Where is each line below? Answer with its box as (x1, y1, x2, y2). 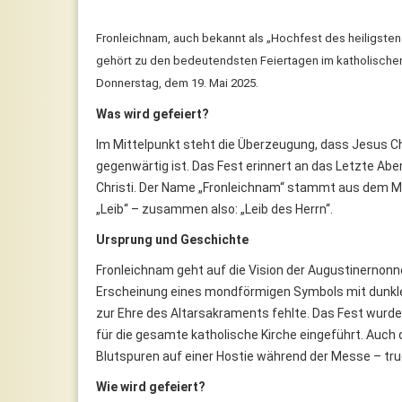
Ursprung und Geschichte (96, 232, 249, 247)
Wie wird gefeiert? (96, 379, 205, 394)
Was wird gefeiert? (96, 106, 209, 121)
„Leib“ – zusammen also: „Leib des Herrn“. (96, 201, 333, 216)
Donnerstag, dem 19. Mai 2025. (96, 75, 258, 90)
